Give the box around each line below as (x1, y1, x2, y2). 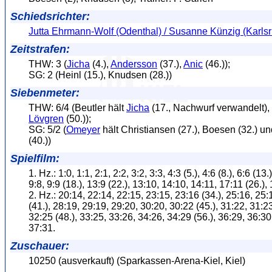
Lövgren (29, 113, 64, 124)
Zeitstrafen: (10, 42, 70, 55)
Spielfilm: (10, 152, 59, 165)
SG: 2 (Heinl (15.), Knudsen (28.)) (29, 69, 172, 80)
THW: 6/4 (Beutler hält (29, 102, 126, 113)
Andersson (110, 58, 157, 69)
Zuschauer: (10, 239, 69, 252)
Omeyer (66, 124, 100, 135)
